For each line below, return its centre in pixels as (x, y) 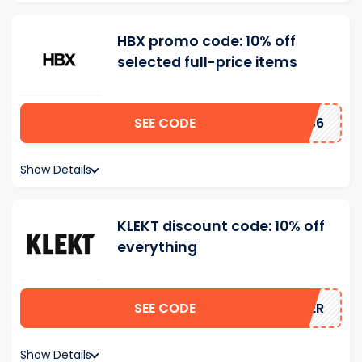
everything (157, 248)
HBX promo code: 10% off (206, 42)
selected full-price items (207, 63)
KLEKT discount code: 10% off (221, 227)
